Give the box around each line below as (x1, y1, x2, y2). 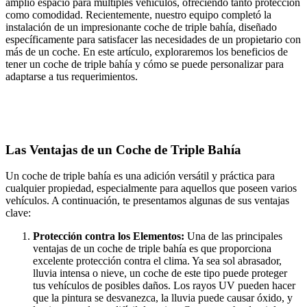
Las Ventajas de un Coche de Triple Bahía (5, 142, 241, 157)
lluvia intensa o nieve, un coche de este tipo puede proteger (33, 267, 287, 280)
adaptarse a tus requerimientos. (5, 71, 138, 82)
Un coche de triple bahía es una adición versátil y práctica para (5, 170, 275, 182)
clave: (5, 207, 31, 219)
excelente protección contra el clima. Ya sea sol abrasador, (33, 255, 282, 267)
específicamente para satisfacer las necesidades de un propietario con (5, 34, 301, 45)
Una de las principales (184, 230, 282, 243)
